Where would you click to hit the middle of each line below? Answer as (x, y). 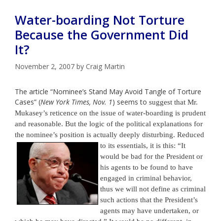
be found (154, 167)
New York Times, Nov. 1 (76, 102)
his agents (116, 167)
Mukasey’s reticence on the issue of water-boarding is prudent (110, 113)
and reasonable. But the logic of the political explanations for (109, 124)
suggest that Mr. (173, 102)
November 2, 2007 (45, 66)
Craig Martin (105, 66)
